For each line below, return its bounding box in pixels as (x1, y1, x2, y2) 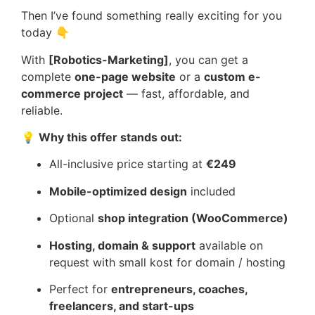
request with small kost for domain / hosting (49, 255, 285, 269)
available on (195, 238, 263, 252)
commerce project (21, 86, 123, 101)
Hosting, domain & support (49, 238, 195, 252)
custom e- (204, 69, 261, 84)
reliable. (21, 103, 63, 117)
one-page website (75, 69, 176, 84)
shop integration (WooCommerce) (98, 211, 288, 226)
